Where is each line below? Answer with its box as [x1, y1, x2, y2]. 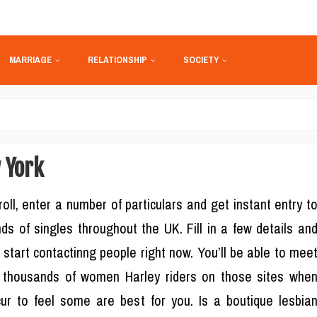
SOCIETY [183, 54, 219, 66]
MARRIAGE [8, 54, 52, 66]
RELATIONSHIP [87, 54, 147, 66]
